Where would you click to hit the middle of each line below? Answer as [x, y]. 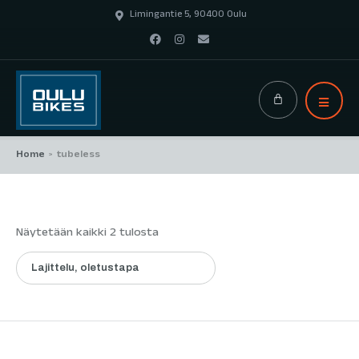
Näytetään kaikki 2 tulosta [87, 234]
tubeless [79, 155]
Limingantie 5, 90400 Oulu [188, 15]
